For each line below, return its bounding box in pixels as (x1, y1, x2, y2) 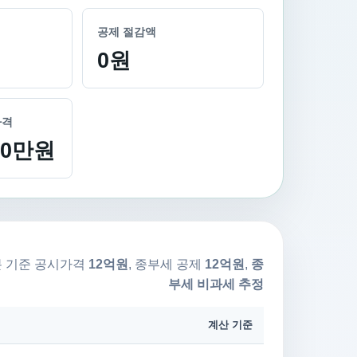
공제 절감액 (97, 26, 156, 38)
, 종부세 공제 (128, 257, 205, 271)
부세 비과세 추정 (168, 277, 264, 291)
